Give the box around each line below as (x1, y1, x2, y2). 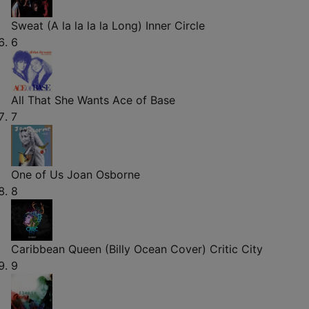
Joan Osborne (67, 167, 140, 181)
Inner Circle (146, 18, 205, 32)
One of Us (11, 167, 63, 181)
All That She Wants (11, 92, 109, 107)
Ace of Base (112, 92, 175, 107)
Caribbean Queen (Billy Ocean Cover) (11, 241, 206, 256)
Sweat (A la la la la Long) (11, 18, 142, 32)
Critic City (210, 241, 263, 256)
